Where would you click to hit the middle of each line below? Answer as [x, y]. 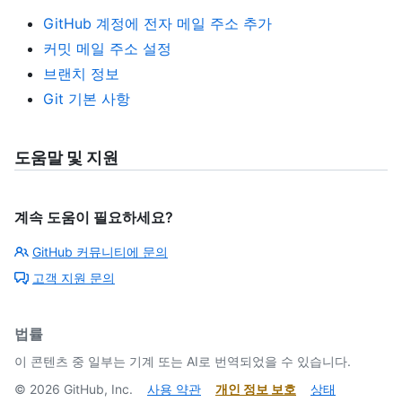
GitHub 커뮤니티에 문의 [100, 252]
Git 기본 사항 [87, 99]
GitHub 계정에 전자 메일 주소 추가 [157, 24]
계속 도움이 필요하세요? [94, 218]
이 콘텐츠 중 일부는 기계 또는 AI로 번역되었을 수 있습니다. [183, 362]
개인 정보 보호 [256, 389]
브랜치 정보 [81, 74]
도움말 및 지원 [66, 158]
